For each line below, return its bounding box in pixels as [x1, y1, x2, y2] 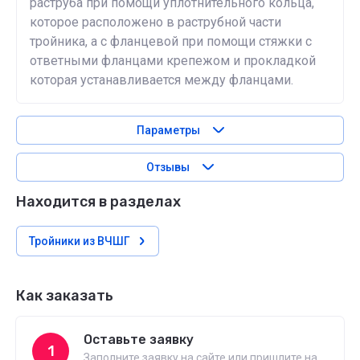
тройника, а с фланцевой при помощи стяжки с [30, 34, 312, 49]
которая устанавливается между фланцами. [30, 72, 293, 88]
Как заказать [16, 287, 113, 305]
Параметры [136, 124, 200, 137]
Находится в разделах [16, 193, 181, 211]
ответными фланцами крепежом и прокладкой [30, 53, 316, 68]
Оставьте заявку [84, 332, 194, 347]
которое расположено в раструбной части [30, 14, 281, 30]
